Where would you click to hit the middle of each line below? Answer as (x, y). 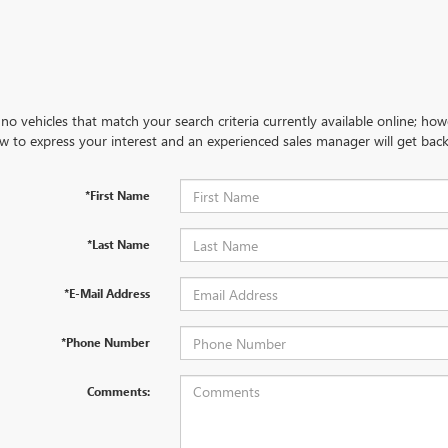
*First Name (117, 195)
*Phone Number (105, 342)
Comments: (118, 391)
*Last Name (118, 244)
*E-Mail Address (106, 293)
